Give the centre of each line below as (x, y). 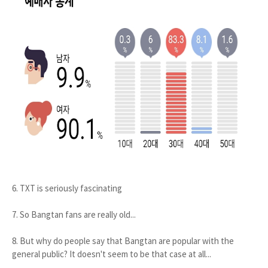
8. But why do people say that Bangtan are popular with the (123, 241)
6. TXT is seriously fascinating (67, 188)
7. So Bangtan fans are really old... (74, 214)
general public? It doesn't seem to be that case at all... (112, 254)
